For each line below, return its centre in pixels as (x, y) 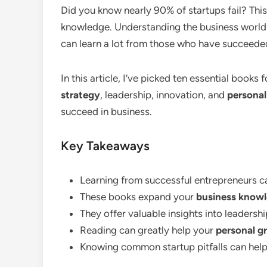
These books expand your (138, 197)
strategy (80, 95)
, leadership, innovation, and (164, 95)
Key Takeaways (105, 146)
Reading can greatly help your (148, 230)
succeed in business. (106, 111)
